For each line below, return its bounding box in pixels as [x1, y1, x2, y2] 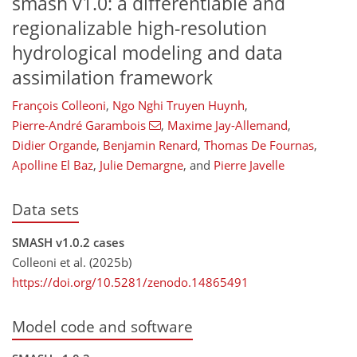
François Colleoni [12, 97, 106, 114]
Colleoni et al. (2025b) [12, 253, 131, 270]
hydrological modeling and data [12, 40, 283, 65]
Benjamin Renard [103, 137, 198, 154]
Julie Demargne [100, 157, 183, 174]
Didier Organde [12, 137, 96, 154]
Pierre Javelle [214, 157, 284, 174]
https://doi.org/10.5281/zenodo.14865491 [12, 273, 249, 290]
